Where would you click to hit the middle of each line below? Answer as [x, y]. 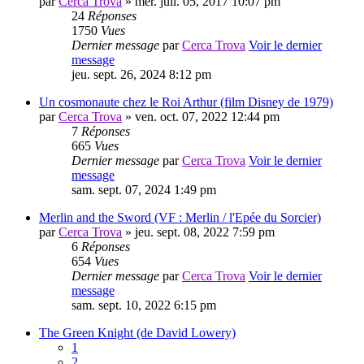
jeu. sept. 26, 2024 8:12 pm [141, 75]
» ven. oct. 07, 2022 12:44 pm [201, 117]
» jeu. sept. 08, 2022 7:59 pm [198, 232]
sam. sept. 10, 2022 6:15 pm [144, 305]
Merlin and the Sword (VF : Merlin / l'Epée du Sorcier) [180, 218]
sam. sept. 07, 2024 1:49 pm [144, 190]
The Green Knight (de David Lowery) [137, 333]
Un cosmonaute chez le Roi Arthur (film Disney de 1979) [186, 102]
